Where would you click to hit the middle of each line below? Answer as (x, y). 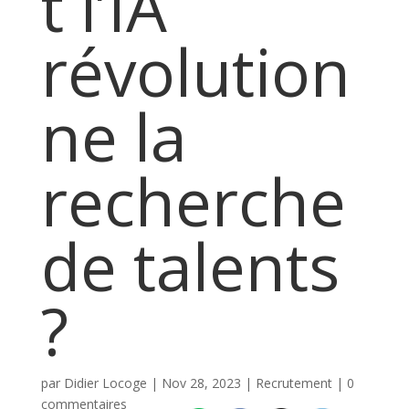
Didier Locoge (105, 383)
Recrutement (294, 383)
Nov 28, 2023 (201, 383)
